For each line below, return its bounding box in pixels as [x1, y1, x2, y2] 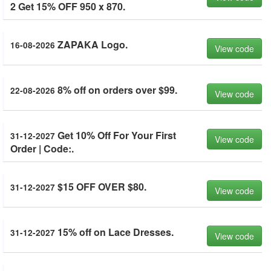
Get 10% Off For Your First [55, 128, 176, 142]
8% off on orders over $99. [55, 83, 177, 97]
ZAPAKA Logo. [55, 38, 128, 51]
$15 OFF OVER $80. [55, 180, 146, 194]
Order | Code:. [10, 142, 74, 155]
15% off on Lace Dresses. [55, 225, 174, 239]
